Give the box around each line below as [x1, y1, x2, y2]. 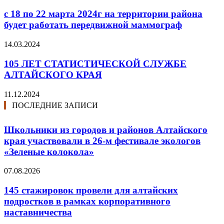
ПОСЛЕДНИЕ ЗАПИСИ [12, 100, 98, 109]
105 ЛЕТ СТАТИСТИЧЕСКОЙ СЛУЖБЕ [4, 58, 186, 69]
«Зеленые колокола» [4, 146, 94, 157]
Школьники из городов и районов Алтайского [4, 124, 207, 135]
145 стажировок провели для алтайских [4, 185, 178, 196]
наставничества [4, 207, 72, 218]
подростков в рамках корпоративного [4, 196, 170, 207]
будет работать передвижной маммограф [4, 19, 182, 30]
